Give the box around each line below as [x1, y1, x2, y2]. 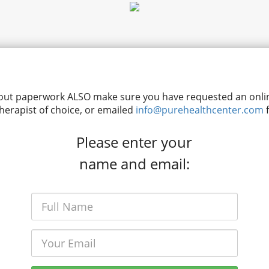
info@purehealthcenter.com [135, 103, 264, 116]
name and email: [79, 154, 190, 174]
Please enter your [76, 132, 193, 152]
